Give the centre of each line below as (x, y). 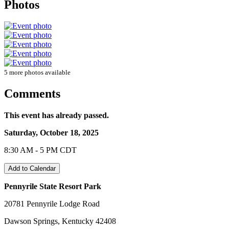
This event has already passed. (56, 116)
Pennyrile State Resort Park (53, 187)
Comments (32, 94)
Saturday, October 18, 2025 (51, 133)
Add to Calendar (32, 169)
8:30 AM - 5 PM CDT (40, 150)
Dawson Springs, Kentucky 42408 (60, 221)
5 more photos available (37, 73)
